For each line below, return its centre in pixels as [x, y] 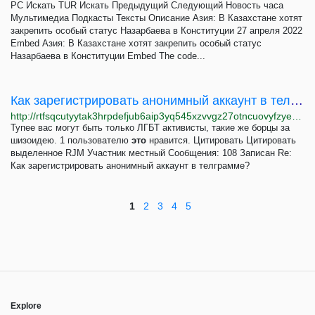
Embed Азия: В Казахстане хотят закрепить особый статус [136, 43]
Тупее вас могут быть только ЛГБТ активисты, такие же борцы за [150, 128]
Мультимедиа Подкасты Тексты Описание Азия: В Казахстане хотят [156, 18]
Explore [26, 306]
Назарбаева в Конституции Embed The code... [108, 56]
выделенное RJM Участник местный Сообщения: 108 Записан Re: [151, 153]
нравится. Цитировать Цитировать [221, 140]
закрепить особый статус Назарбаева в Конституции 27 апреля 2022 [156, 31]
